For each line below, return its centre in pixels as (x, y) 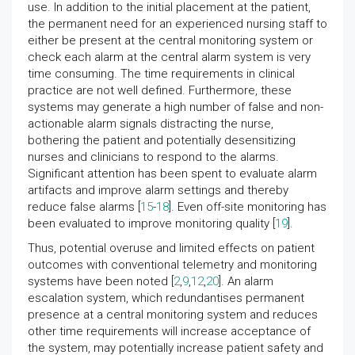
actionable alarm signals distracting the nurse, (151, 123)
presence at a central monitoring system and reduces (173, 314)
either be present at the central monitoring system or (170, 40)
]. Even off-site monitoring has (248, 206)
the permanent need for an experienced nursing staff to (177, 23)
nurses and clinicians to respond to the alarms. (153, 157)
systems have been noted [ (101, 281)
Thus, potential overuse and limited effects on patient (171, 248)
